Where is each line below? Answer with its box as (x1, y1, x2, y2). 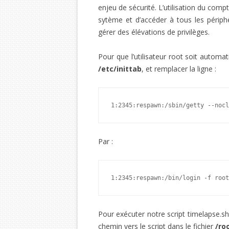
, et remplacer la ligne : (142, 64, 216, 74)
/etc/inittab (98, 64, 142, 74)
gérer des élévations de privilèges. (98, 27, 210, 37)
